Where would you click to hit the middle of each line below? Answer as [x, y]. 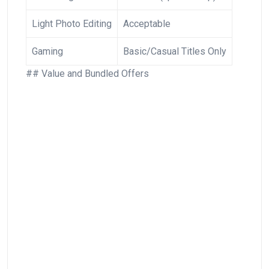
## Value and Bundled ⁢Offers [87, 73]
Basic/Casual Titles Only [175, 51]
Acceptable [147, 23]
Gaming [47, 51]
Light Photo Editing [72, 23]
